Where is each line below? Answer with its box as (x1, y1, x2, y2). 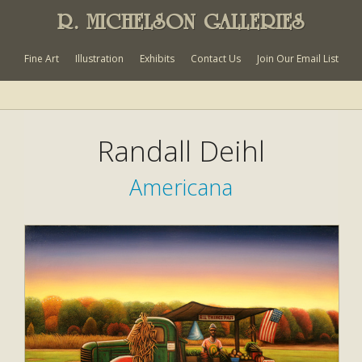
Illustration (74, 52, 124, 65)
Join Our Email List (256, 52, 339, 65)
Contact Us (190, 52, 241, 65)
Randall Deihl (97, 131, 265, 170)
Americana (129, 172, 233, 203)
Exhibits (139, 52, 175, 65)
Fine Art (23, 52, 59, 65)
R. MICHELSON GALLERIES (57, 8, 305, 36)
